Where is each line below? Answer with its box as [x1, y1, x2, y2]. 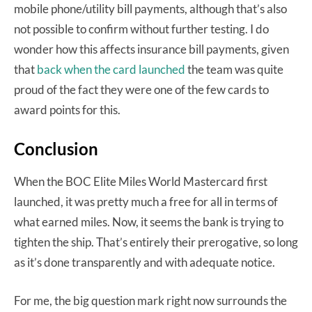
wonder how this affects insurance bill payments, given [14, 41, 289, 56]
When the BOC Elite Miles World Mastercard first [14, 173, 267, 189]
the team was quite [185, 61, 283, 77]
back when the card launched [37, 61, 185, 77]
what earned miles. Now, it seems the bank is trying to [14, 214, 283, 229]
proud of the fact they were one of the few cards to [14, 81, 269, 97]
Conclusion [14, 138, 98, 159]
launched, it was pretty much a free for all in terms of [14, 194, 278, 209]
